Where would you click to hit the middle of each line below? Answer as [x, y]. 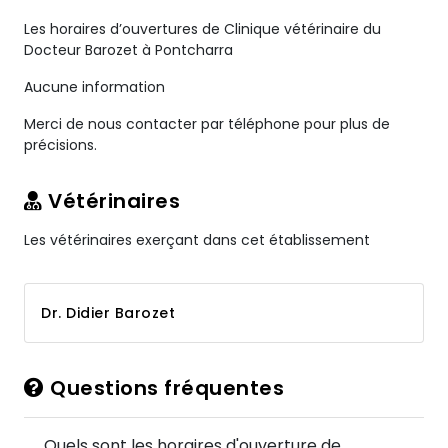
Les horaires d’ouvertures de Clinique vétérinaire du [202, 29]
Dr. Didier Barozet [108, 313]
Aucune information [94, 87]
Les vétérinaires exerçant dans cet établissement [197, 240]
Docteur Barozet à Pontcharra [128, 50]
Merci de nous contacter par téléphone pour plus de [207, 124]
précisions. [60, 145]
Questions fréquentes [164, 388]
